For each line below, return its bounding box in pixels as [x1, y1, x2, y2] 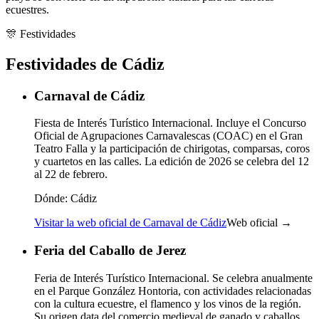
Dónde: [34, 192, 68, 205]
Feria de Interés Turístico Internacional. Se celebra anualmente [34, 271, 313, 284]
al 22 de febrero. [34, 168, 108, 181]
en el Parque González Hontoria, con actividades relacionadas [34, 284, 311, 297]
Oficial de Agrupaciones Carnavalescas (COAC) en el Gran [34, 130, 303, 142]
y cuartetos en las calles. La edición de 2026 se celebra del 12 [34, 155, 309, 168]
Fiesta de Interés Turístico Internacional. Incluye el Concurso [34, 117, 306, 130]
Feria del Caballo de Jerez [34, 243, 186, 258]
